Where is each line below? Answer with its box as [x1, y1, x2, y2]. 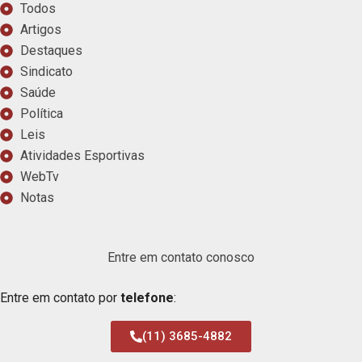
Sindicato [20, 64, 73, 80]
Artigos [20, 22, 61, 38]
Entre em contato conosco [107, 250, 255, 266]
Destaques [20, 43, 82, 59]
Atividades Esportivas [20, 148, 145, 164]
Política [20, 106, 63, 122]
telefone [120, 290, 174, 306]
